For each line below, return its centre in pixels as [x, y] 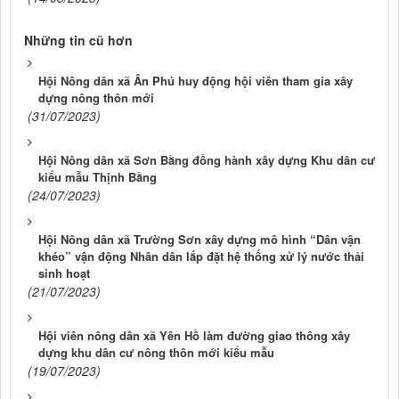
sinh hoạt [64, 273]
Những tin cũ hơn [78, 40]
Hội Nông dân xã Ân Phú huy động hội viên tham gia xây [195, 80]
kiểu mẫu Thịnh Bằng [98, 176]
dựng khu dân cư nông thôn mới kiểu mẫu [156, 352]
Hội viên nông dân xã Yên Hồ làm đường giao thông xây [194, 335]
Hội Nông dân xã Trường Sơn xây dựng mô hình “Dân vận [199, 239]
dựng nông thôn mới [96, 97]
